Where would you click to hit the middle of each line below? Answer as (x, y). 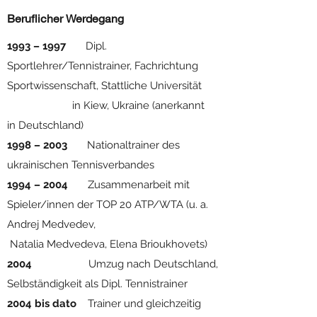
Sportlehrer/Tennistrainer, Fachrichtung (103, 66)
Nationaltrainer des (125, 145)
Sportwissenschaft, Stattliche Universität (113, 86)
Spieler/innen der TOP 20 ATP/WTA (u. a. (108, 204)
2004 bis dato (42, 304)
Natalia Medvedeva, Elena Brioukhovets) (107, 244)
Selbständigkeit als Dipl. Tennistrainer (97, 284)
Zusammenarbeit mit (130, 185)
